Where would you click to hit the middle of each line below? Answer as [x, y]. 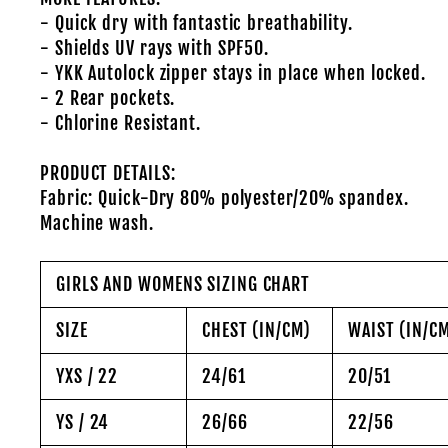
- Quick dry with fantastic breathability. [196, 23]
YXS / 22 [87, 376]
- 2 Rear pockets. [108, 98]
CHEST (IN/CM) [256, 330]
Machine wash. [97, 223]
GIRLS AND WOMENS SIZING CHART [183, 284]
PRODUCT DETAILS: [108, 173]
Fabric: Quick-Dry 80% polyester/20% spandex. [224, 198]
